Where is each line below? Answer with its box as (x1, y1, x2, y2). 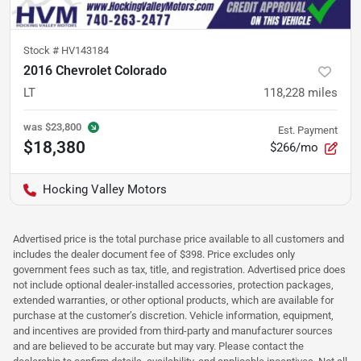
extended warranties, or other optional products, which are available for (13, 294, 334, 306)
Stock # (23, 44, 61, 56)
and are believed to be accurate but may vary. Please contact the (13, 340, 304, 352)
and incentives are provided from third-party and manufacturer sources (13, 325, 333, 337)
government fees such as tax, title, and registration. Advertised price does (13, 263, 346, 276)
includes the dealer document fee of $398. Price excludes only (13, 248, 295, 260)
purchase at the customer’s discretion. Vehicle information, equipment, (13, 309, 334, 322)
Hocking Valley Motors (43, 182, 167, 197)
